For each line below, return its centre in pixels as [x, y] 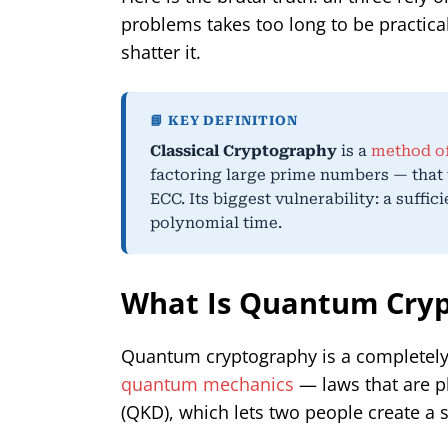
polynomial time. [216, 222]
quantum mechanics [207, 383]
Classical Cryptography [243, 150]
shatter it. [161, 51]
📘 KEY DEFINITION [224, 120]
